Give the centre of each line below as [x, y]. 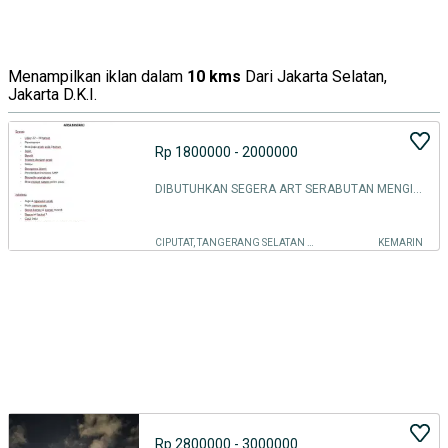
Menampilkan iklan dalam [95, 76]
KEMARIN [400, 242]
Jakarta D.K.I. [52, 94]
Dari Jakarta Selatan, [316, 76]
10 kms [214, 76]
